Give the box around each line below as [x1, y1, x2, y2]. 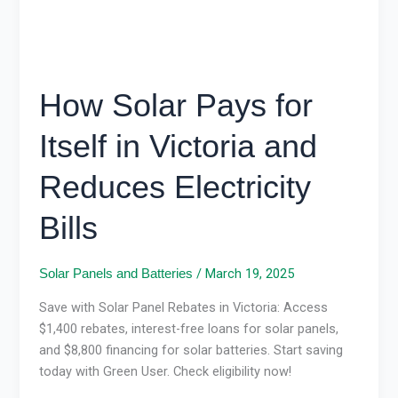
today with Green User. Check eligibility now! [39, 363, 292, 380]
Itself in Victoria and [39, 128, 318, 165]
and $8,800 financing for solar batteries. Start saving [39, 342, 344, 359]
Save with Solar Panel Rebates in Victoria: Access [39, 299, 329, 316]
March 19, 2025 [205, 266, 295, 283]
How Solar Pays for [39, 87, 314, 124]
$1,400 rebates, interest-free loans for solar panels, [39, 321, 339, 338]
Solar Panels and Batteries [39, 267, 194, 282]
